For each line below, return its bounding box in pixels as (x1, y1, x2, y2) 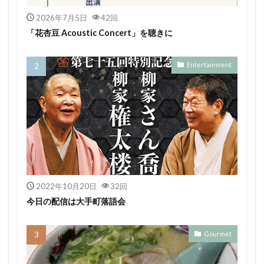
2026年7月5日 (35, 12, 87, 22)
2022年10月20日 (35, 181, 97, 192)
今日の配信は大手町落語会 (27, 196, 126, 207)
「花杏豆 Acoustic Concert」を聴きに (27, 27, 173, 38)
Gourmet (204, 229, 232, 237)
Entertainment (187, 61, 232, 69)
